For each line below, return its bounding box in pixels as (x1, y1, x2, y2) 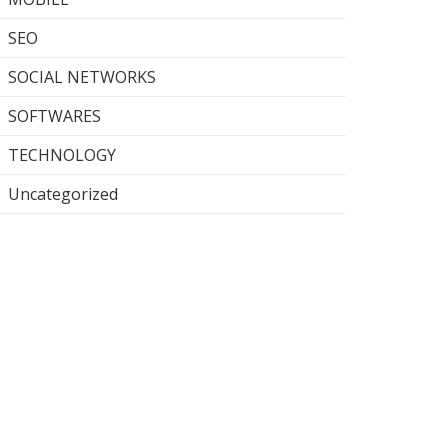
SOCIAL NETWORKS (8, 66, 156, 88)
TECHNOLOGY (8, 144, 116, 166)
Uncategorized (8, 183, 118, 205)
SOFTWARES (8, 105, 101, 127)
